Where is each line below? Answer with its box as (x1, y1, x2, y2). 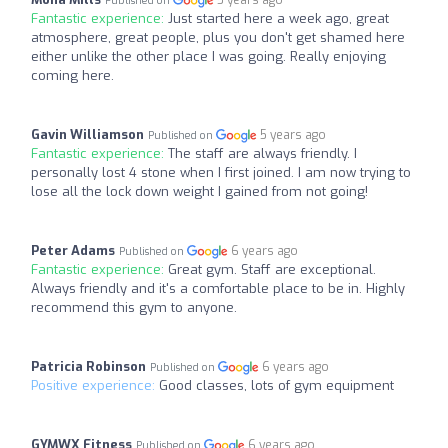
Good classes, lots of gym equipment (159, 376, 394, 394)
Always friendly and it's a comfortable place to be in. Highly (31, 279, 405, 297)
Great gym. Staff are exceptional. (168, 260, 376, 278)
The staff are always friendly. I (168, 144, 357, 162)
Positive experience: (31, 376, 159, 394)
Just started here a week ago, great (168, 9, 389, 27)
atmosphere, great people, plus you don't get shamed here (31, 28, 405, 46)
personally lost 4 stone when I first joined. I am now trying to (31, 163, 411, 181)
